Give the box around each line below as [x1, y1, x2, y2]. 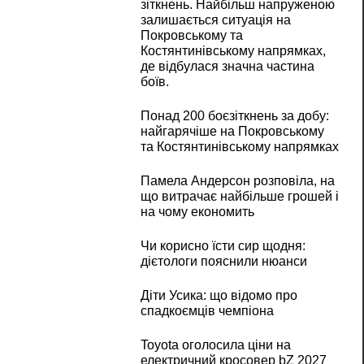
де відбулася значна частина [140, 59, 314, 74]
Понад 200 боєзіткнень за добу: [140, 109, 329, 123]
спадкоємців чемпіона [140, 304, 274, 318]
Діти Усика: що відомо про [140, 288, 297, 303]
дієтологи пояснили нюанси [140, 254, 307, 269]
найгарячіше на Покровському [140, 124, 324, 139]
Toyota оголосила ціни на [140, 338, 291, 353]
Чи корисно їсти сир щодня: [140, 239, 305, 253]
